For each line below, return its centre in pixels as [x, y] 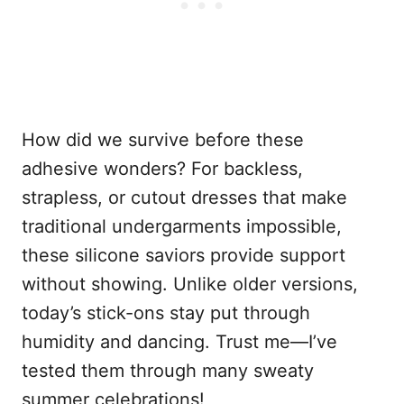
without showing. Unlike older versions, [190, 285]
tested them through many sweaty [168, 371]
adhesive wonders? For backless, [162, 169]
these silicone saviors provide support [184, 256]
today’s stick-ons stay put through [166, 313]
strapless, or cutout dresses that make [184, 198]
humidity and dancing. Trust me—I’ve [179, 342]
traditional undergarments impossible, [182, 227]
